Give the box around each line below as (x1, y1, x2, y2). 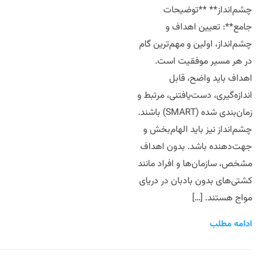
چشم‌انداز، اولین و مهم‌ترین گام (139, 37, 252, 51)
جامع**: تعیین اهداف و (166, 20, 252, 34)
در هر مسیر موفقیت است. (155, 54, 252, 68)
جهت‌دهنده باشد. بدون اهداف (140, 140, 252, 154)
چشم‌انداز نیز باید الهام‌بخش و (143, 123, 252, 137)
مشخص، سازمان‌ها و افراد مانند (138, 157, 252, 171)
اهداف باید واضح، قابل (169, 71, 252, 85)
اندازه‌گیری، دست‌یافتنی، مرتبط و (137, 88, 252, 103)
